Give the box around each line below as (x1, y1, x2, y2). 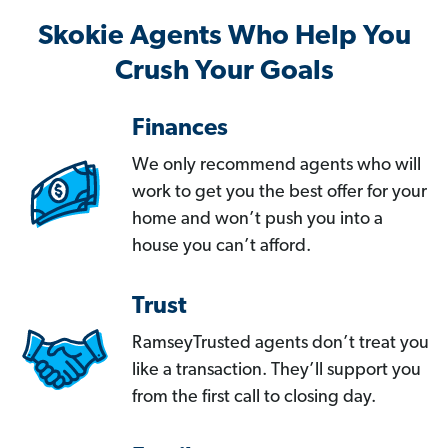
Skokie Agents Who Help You (37, 23, 411, 52)
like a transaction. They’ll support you (132, 361, 421, 381)
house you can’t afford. (132, 237, 311, 257)
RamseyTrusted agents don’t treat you (132, 334, 429, 354)
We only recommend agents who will (132, 156, 421, 176)
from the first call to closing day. (132, 388, 376, 408)
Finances (132, 117, 228, 142)
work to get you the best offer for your (132, 183, 427, 203)
